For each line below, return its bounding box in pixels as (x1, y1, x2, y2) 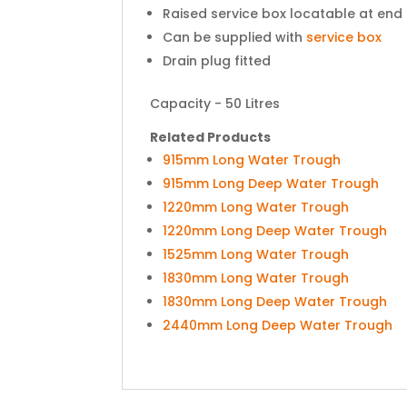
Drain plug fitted (163, 52, 272, 71)
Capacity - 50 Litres (150, 94, 281, 114)
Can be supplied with (163, 28, 307, 47)
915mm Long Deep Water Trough (163, 174, 380, 194)
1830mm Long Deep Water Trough (163, 293, 388, 312)
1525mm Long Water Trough (163, 245, 350, 264)
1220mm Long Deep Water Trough (163, 222, 388, 241)
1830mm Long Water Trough (163, 269, 350, 288)
